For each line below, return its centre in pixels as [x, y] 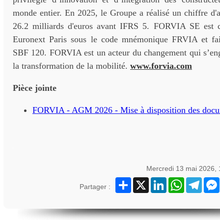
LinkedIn [180, 181]
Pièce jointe [35, 88]
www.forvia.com [161, 66]
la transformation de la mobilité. [71, 66]
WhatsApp [200, 181]
